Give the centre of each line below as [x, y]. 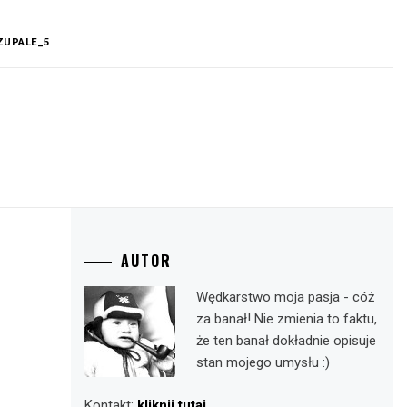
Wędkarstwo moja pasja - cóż [285, 297]
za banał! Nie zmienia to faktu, [286, 319]
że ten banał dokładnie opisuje [286, 341]
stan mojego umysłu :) [263, 362]
